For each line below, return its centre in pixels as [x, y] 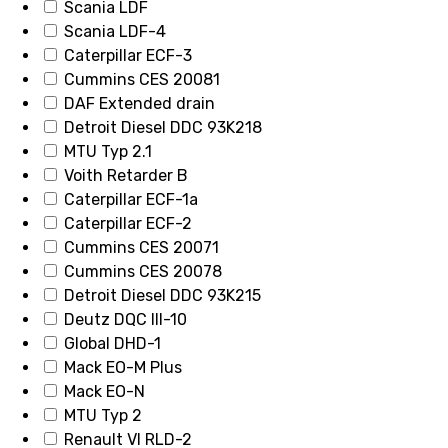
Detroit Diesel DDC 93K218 [163, 128]
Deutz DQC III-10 [125, 320]
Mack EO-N [104, 392]
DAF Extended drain [139, 104]
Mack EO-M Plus [123, 368]
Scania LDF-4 [115, 32]
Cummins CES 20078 [143, 272]
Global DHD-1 [112, 344]
